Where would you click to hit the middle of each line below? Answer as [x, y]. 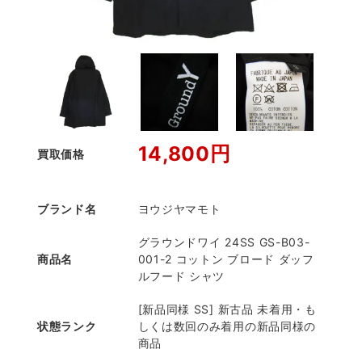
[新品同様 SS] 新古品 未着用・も [227, 309]
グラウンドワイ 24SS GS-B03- [224, 242]
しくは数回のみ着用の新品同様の [227, 326]
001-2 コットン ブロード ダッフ [226, 259]
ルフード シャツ [181, 276]
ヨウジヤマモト [179, 209]
